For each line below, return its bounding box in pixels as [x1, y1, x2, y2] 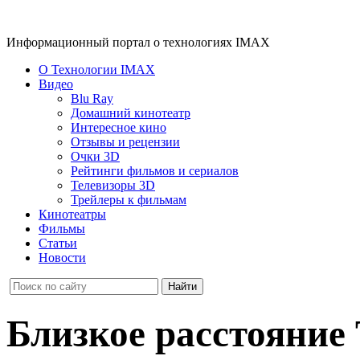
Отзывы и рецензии [71, 135, 180, 149]
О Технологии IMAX [39, 63, 155, 76]
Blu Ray [71, 92, 113, 105]
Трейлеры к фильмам [71, 193, 186, 207]
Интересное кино [71, 121, 166, 134]
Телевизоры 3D [71, 178, 155, 192]
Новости [39, 251, 86, 264]
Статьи [39, 236, 77, 250]
